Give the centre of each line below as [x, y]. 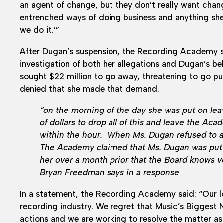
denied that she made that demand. [90, 88]
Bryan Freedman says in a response [110, 172]
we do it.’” [40, 30]
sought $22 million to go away [79, 76]
